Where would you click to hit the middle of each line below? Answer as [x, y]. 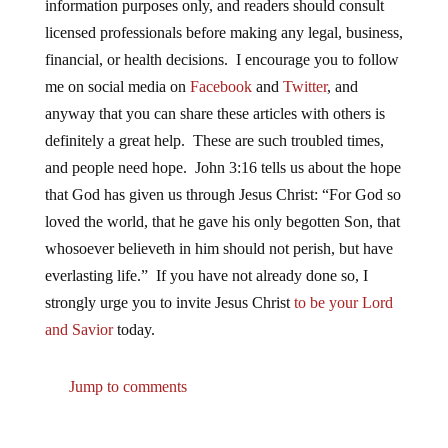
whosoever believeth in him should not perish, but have [218, 249]
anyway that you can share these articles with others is [214, 114]
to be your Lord [343, 303]
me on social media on [117, 87]
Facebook [220, 87]
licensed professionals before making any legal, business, [223, 33]
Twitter [304, 87]
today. [133, 330]
